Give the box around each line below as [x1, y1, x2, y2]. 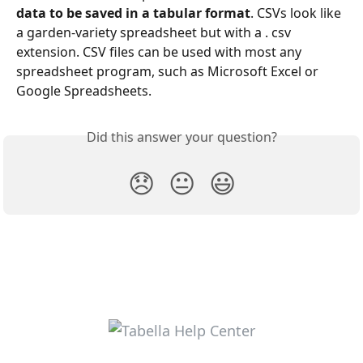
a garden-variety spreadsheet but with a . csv [16, 23, 294, 41]
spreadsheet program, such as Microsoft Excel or [16, 62, 322, 80]
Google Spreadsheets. [16, 82, 152, 100]
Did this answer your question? [86, 128, 277, 146]
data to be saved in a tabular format [16, 4, 250, 22]
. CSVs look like [250, 4, 344, 22]
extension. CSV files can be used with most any [16, 43, 305, 61]
